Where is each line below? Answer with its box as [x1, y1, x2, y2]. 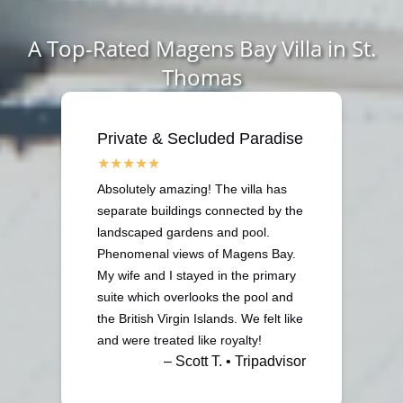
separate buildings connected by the [97, 202, 303, 218]
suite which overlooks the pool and [97, 289, 293, 304]
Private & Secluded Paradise [97, 129, 303, 148]
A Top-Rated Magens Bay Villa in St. [27, 32, 376, 63]
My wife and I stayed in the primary [97, 267, 296, 282]
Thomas [161, 61, 242, 92]
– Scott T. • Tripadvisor [164, 353, 306, 369]
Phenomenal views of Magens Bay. [97, 246, 296, 261]
